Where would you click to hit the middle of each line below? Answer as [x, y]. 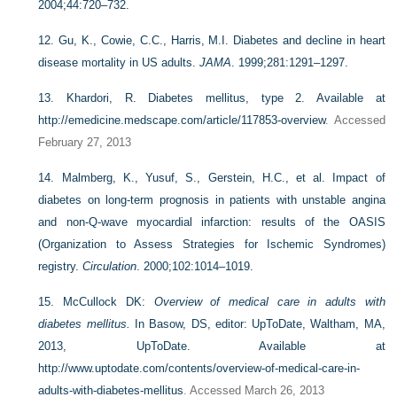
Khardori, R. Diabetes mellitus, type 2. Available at [226, 97]
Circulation [110, 266]
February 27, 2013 [85, 142]
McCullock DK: [109, 301]
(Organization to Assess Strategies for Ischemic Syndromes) [212, 244]
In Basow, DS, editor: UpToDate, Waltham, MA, [257, 323]
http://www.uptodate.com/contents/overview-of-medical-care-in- [199, 368]
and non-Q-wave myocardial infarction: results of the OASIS [212, 222]
